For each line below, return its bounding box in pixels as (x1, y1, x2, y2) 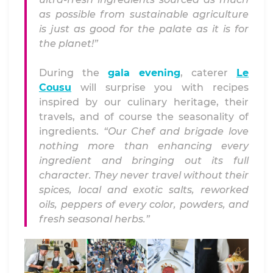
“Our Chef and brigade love (103, 126, 249, 137)
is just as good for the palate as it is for (39, 23, 249, 35)
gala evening (108, 67, 180, 79)
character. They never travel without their (39, 169, 249, 181)
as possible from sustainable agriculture (39, 9, 249, 20)
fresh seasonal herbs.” (39, 213, 150, 225)
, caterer (180, 67, 236, 79)
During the (39, 67, 108, 79)
